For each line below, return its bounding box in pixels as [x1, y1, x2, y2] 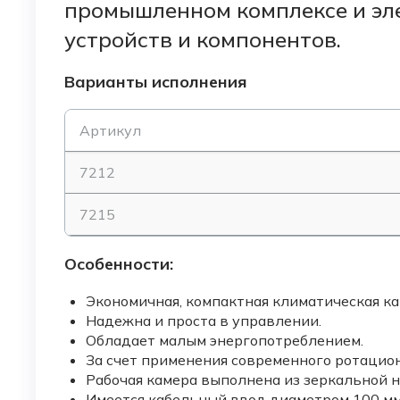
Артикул [79, 121, 141, 140]
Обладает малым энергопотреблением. [86, 331, 363, 350]
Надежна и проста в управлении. [86, 312, 321, 330]
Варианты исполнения [64, 71, 247, 93]
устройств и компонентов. [64, 26, 341, 54]
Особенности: [64, 254, 173, 275]
